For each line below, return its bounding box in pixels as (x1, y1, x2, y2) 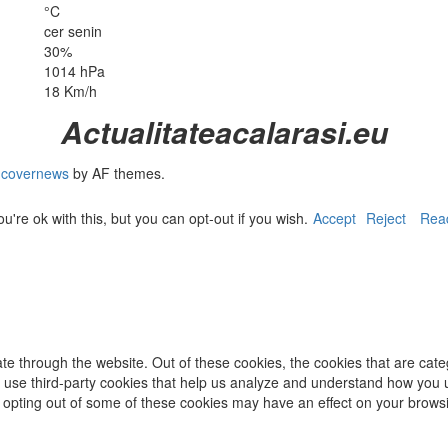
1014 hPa (44, 61, 105, 82)
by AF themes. (69, 163, 165, 184)
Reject (366, 208, 406, 229)
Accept (313, 208, 356, 229)
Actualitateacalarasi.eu (60, 110, 388, 154)
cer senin (44, 21, 102, 42)
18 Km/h (44, 81, 97, 102)
